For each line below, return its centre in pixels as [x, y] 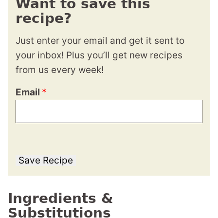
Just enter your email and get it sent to [100, 41]
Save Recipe [46, 161]
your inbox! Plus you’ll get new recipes [99, 55]
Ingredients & [60, 199]
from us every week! [60, 70]
